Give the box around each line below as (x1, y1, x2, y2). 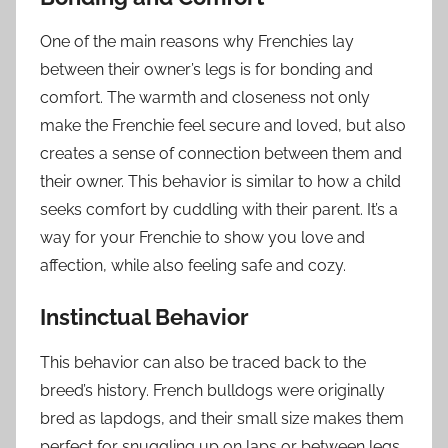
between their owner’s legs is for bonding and (40, 60, 373, 80)
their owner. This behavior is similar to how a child (40, 172, 401, 192)
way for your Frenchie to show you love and (40, 228, 365, 248)
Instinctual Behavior (40, 304, 249, 331)
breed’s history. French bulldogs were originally (40, 380, 385, 400)
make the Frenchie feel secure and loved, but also (40, 116, 406, 136)
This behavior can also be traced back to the (40, 352, 366, 372)
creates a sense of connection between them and (40, 144, 402, 164)
